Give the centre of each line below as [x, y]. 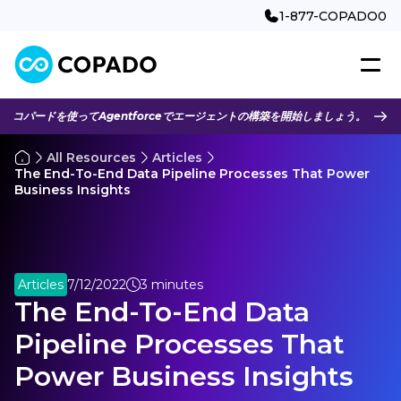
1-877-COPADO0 [333, 16]
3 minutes [172, 285]
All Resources [91, 157]
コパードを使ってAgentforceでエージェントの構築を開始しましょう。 [189, 116]
